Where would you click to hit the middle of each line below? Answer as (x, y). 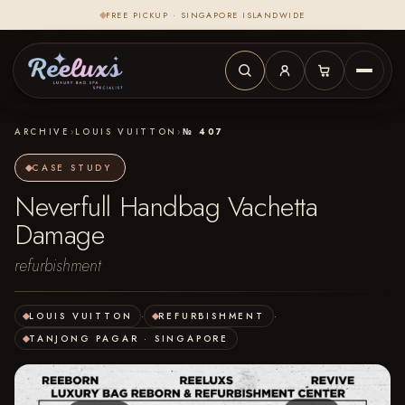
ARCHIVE (42, 132)
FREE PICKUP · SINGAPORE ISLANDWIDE (205, 15)
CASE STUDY (72, 168)
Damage (60, 235)
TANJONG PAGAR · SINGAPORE (129, 339)
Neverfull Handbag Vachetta (166, 207)
